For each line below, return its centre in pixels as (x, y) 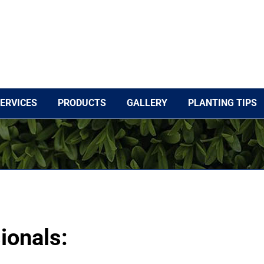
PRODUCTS (82, 103)
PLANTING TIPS (222, 103)
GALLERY (147, 103)
